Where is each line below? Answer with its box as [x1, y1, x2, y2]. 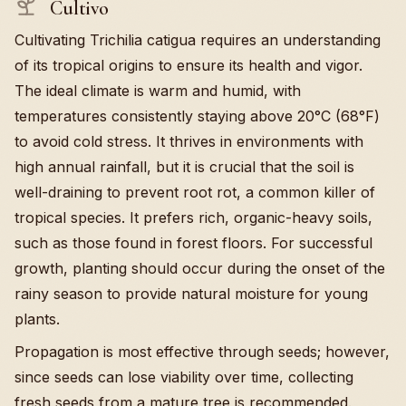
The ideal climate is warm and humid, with [14, 81, 301, 100]
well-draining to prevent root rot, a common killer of [14, 182, 375, 201]
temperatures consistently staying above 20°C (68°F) [14, 106, 380, 125]
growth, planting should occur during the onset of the [14, 258, 385, 277]
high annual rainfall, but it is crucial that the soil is [14, 157, 354, 176]
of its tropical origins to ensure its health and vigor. [14, 55, 362, 74]
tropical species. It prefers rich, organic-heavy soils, [14, 208, 372, 227]
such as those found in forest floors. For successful [14, 233, 372, 252]
